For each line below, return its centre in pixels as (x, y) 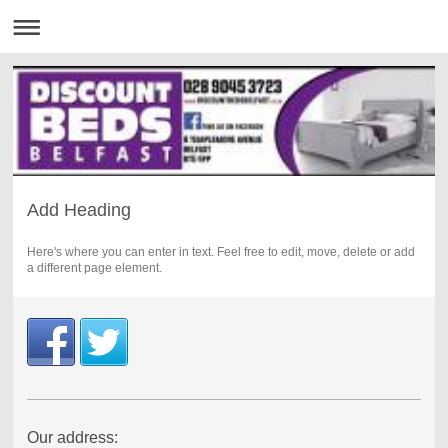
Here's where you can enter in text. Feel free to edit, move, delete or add (220, 251)
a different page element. (94, 267)
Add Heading (78, 209)
